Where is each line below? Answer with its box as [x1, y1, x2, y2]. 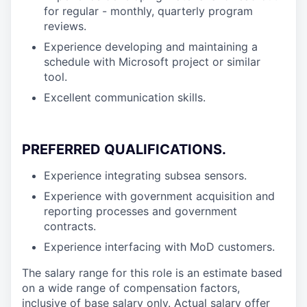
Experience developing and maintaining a [44, 40, 258, 53]
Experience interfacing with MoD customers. [44, 240, 275, 254]
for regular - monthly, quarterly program [44, 4, 253, 18]
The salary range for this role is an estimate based [22, 266, 282, 280]
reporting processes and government [44, 204, 237, 218]
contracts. [44, 219, 96, 233]
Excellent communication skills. [44, 90, 206, 104]
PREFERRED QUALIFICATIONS [22, 141, 222, 158]
